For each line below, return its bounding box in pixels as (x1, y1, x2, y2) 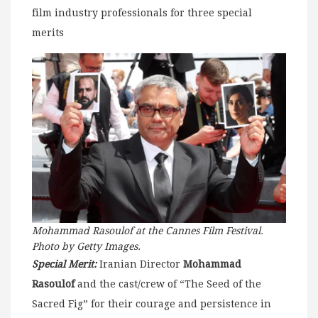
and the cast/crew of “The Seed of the (77, 278, 261, 290)
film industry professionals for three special (32, 7, 252, 19)
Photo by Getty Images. (32, 240, 141, 252)
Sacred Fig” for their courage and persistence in (32, 297, 271, 309)
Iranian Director (97, 258, 183, 270)
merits (32, 27, 64, 39)
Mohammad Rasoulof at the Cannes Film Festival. (32, 224, 263, 236)
